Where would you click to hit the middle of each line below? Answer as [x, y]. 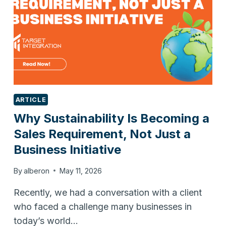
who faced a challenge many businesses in [102, 206]
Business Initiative [67, 150]
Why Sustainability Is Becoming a [111, 119]
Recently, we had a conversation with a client [107, 192]
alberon [37, 171]
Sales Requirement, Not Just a [102, 134]
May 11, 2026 [81, 171]
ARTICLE [31, 99]
